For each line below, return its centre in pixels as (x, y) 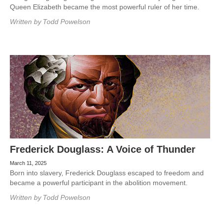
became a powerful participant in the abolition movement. (99, 183)
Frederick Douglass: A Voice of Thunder (103, 149)
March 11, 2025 (28, 163)
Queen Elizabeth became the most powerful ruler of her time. (105, 7)
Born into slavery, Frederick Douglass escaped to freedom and (107, 173)
